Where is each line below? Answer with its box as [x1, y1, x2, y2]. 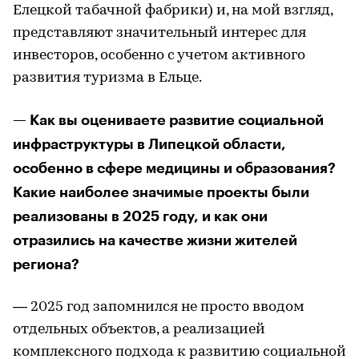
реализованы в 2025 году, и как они [13, 208, 268, 224]
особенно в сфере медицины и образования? [13, 160, 336, 175]
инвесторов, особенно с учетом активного [13, 47, 305, 63]
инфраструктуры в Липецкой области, [13, 136, 286, 151]
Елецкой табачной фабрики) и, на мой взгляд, [13, 2, 333, 18]
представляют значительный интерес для [13, 25, 306, 41]
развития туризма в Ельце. [13, 70, 202, 86]
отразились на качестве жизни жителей [13, 232, 297, 248]
